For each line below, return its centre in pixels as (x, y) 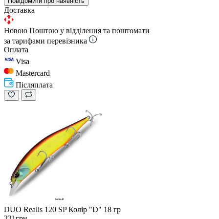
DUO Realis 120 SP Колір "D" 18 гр (62, 209)
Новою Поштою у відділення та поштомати (77, 30)
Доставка (19, 10)
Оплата (16, 49)
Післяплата (34, 85)
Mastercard (33, 73)
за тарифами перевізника (45, 41)
